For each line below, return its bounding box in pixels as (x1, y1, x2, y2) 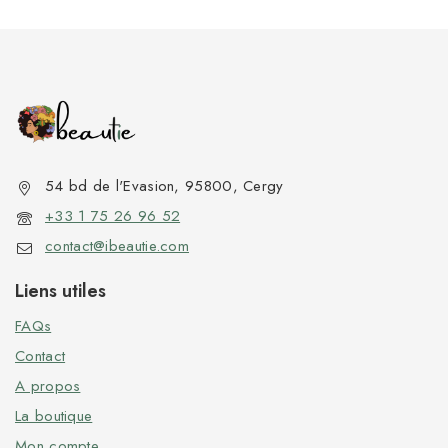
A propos (15, 375, 81, 397)
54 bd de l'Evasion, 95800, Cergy (45, 175, 284, 197)
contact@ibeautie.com (45, 235, 189, 257)
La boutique (15, 405, 93, 427)
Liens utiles (15, 278, 106, 304)
